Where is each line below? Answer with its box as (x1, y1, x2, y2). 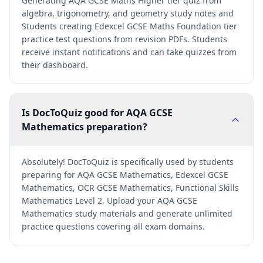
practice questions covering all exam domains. (22, 221, 205, 232)
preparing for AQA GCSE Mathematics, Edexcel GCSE (22, 169, 228, 180)
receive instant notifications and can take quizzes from (22, 46, 237, 58)
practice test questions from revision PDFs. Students (22, 33, 227, 45)
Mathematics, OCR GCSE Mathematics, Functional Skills (22, 182, 239, 193)
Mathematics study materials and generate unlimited (22, 208, 232, 219)
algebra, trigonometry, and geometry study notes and (22, 8, 234, 19)
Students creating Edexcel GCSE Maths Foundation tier (22, 21, 237, 32)
